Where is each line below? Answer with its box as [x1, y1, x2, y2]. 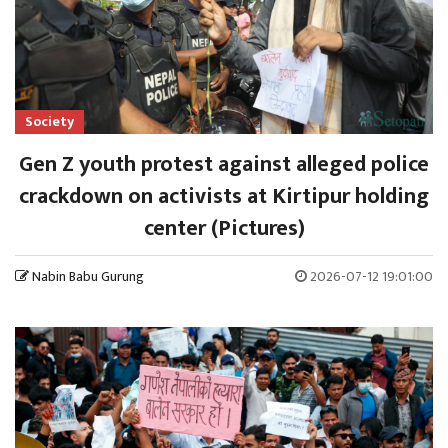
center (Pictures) [143, 209, 305, 247]
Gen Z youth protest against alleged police [19, 145, 429, 183]
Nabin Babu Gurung [32, 264, 144, 288]
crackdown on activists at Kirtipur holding [19, 177, 429, 215]
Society [25, 109, 74, 133]
